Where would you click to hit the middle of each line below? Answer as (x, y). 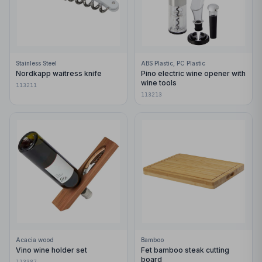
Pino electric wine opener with (193, 73)
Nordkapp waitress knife (59, 73)
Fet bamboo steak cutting (185, 250)
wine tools (159, 83)
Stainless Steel (36, 63)
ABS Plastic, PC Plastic (173, 63)
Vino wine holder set (51, 250)
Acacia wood (35, 240)
